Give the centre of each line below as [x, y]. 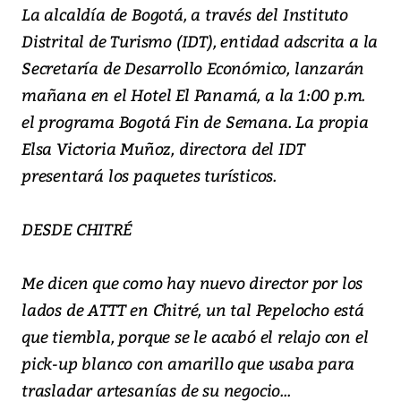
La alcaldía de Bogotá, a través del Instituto [185, 14]
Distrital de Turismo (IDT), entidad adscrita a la [200, 41]
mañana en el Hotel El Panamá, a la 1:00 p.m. [194, 95]
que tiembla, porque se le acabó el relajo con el [195, 337]
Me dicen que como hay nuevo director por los [192, 283]
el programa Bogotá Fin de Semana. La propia [195, 122]
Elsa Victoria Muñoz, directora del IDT [163, 149]
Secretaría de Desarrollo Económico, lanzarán [193, 68]
